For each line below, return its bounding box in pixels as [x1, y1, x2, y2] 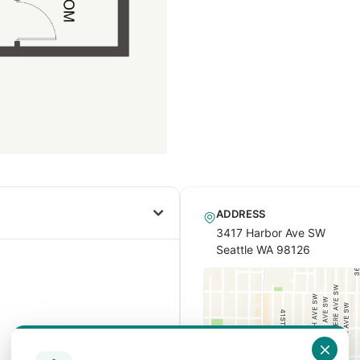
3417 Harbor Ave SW [216, 226, 325, 240]
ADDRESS [216, 207, 266, 220]
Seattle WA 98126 [216, 243, 310, 257]
